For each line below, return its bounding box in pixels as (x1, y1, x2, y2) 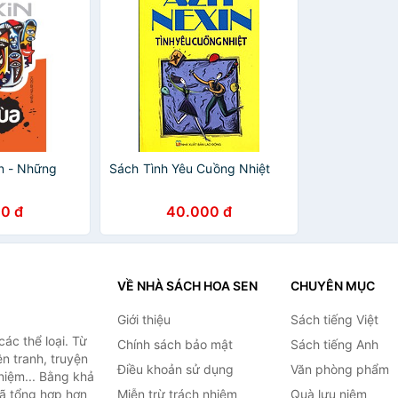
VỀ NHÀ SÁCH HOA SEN (116, 278, 258, 293)
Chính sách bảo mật (116, 337, 233, 352)
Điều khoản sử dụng (116, 362, 234, 377)
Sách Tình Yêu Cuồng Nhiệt (109, 161, 271, 176)
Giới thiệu (116, 312, 171, 327)
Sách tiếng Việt (290, 312, 378, 327)
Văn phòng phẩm (290, 362, 389, 377)
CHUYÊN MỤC (290, 278, 375, 293)
